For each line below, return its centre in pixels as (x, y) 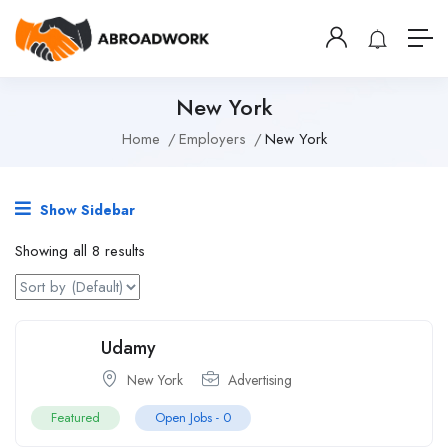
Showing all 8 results (80, 250)
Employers (212, 138)
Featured (75, 417)
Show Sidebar (85, 209)
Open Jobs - (189, 417)
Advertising (260, 379)
